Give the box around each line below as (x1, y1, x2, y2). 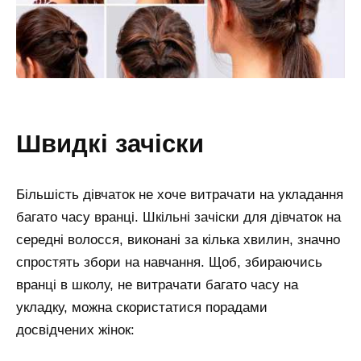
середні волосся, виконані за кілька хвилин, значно (16, 232, 340, 248)
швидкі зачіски (41, 129, 204, 157)
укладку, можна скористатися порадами (16, 300, 268, 316)
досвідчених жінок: (16, 322, 135, 338)
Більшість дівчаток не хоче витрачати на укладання (16, 187, 343, 203)
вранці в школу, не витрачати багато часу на (16, 277, 298, 293)
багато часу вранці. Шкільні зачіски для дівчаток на (16, 210, 341, 226)
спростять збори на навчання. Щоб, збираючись (16, 255, 322, 271)
